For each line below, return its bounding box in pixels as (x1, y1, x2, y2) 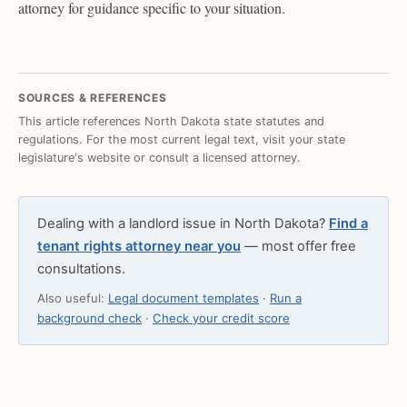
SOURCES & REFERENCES (18, 91, 167, 105)
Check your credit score (153, 311, 290, 326)
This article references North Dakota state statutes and (18, 114, 324, 128)
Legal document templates (108, 291, 259, 306)
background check (37, 311, 142, 326)
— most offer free (241, 238, 356, 255)
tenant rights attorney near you (37, 238, 241, 255)
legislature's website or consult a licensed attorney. (18, 150, 301, 164)
